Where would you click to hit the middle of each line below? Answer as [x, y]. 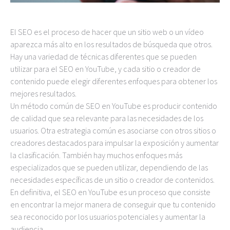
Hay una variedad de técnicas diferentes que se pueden [103, 56]
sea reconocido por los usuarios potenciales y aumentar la [108, 217]
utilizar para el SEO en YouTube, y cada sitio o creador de [106, 69]
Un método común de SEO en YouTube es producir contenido [114, 106]
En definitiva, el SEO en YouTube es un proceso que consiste [110, 192]
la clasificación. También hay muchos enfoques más [96, 155]
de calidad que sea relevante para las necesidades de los [107, 118]
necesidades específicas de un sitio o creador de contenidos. [112, 180]
